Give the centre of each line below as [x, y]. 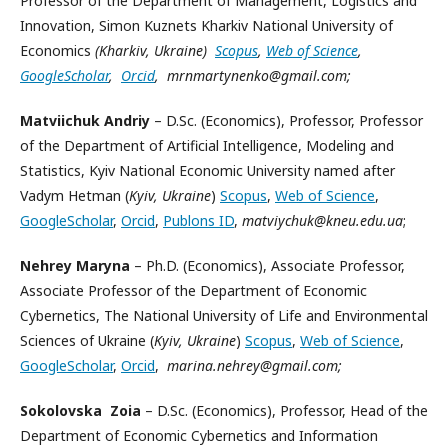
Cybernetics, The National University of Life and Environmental [224, 315]
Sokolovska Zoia [82, 410]
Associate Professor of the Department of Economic [193, 290]
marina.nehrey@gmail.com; [254, 365]
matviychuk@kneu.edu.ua [322, 220]
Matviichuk [60, 120]
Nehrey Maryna [77, 265]
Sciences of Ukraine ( [87, 340]
